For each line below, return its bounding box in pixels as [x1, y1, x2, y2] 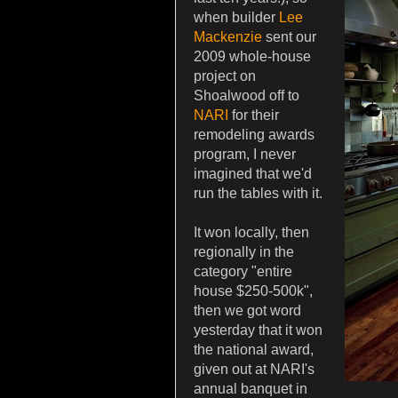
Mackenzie [194, 29, 262, 45]
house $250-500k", [194, 283, 313, 299]
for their [228, 107, 279, 123]
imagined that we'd [194, 166, 312, 182]
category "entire [194, 264, 292, 280]
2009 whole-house [194, 49, 311, 65]
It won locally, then [194, 225, 309, 241]
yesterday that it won [194, 322, 322, 338]
